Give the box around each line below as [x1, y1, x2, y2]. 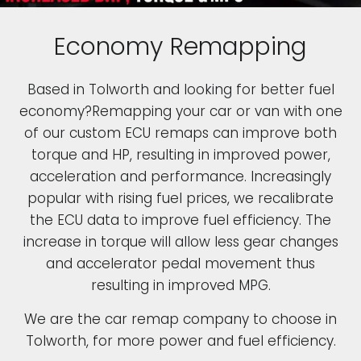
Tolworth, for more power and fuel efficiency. [25, 330, 336, 351]
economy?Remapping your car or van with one [19, 102, 342, 122]
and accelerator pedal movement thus [46, 254, 315, 274]
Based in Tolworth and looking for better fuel [27, 80, 334, 100]
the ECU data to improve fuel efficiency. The [30, 210, 331, 230]
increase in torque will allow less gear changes [23, 232, 338, 252]
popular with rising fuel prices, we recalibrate [27, 189, 334, 209]
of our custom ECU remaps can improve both [24, 123, 337, 143]
